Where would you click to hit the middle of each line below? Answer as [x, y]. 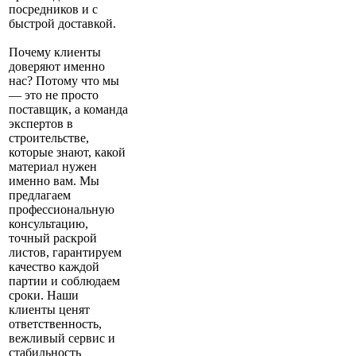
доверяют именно [57, 67]
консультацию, [48, 224]
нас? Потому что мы [64, 81]
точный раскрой [53, 238]
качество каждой [54, 267]
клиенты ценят [49, 310]
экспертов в [41, 124]
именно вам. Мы [54, 181]
